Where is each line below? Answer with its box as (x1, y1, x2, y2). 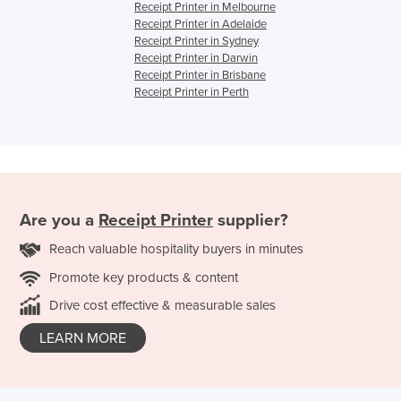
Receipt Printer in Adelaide (134, 17, 267, 32)
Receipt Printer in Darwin (134, 51, 258, 66)
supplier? (213, 209, 288, 230)
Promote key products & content (49, 269, 238, 286)
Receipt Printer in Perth (134, 85, 249, 100)
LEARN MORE (39, 328, 126, 347)
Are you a (20, 209, 98, 230)
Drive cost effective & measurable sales (49, 296, 276, 313)
